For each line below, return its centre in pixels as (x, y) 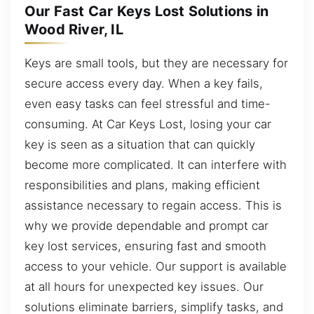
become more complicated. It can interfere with (156, 164)
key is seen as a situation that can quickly (140, 144)
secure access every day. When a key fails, (144, 83)
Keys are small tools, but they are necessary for (156, 63)
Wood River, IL (74, 30)
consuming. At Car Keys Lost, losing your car (148, 124)
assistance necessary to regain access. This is (153, 205)
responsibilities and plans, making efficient (142, 185)
